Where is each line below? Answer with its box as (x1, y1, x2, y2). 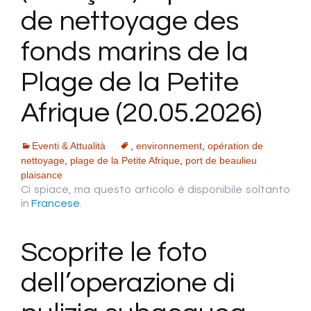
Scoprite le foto (21, 238, 208, 267)
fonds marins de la (21, 37, 249, 67)
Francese (31, 198, 80, 210)
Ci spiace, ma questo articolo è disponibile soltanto (21, 184, 290, 196)
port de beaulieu (185, 155, 257, 167)
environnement (136, 140, 202, 152)
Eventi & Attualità (32, 140, 106, 152)
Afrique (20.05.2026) (21, 99, 262, 128)
